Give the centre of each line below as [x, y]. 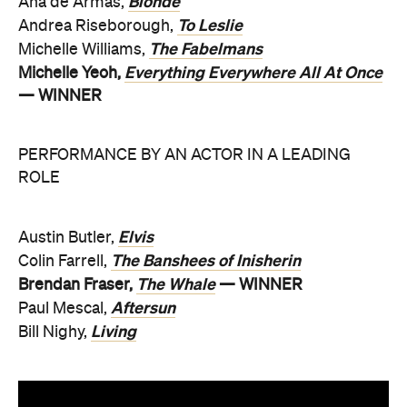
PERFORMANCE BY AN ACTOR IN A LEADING [184, 155]
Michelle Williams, [84, 50]
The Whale [176, 284]
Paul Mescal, [65, 308]
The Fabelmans [206, 49]
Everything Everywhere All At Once [253, 72]
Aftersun [143, 308]
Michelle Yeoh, [71, 73]
